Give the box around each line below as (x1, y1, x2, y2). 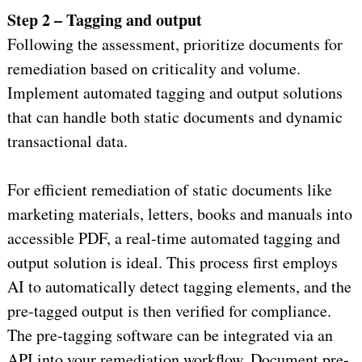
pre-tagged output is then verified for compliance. (6, 299, 331, 322)
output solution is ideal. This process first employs (6, 250, 338, 273)
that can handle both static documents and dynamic (6, 105, 343, 128)
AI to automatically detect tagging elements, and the (6, 275, 351, 297)
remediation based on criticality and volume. (6, 57, 301, 79)
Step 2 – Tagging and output (6, 7, 202, 32)
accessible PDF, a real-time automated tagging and (6, 226, 340, 249)
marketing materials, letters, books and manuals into (6, 202, 352, 225)
